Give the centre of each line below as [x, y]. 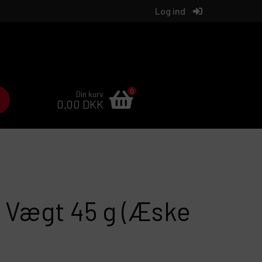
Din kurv [90, 94]
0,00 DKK [80, 104]
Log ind [170, 11]
